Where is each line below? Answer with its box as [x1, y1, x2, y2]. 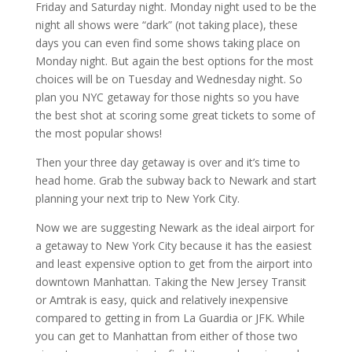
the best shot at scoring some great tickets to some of [35, 107, 315, 123]
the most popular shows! [35, 125, 162, 141]
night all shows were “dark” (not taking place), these [35, 16, 298, 32]
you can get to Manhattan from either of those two [35, 328, 298, 343]
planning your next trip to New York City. [35, 190, 240, 206]
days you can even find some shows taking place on [35, 35, 300, 50]
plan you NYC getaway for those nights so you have [35, 89, 299, 104]
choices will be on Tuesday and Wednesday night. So [35, 71, 302, 86]
